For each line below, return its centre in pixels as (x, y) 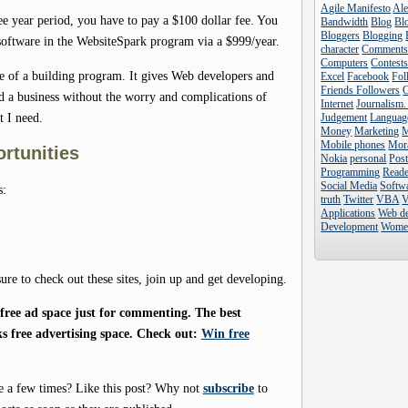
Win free (225, 333)
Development (350, 227)
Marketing (377, 131)
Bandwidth (345, 22)
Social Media (349, 186)
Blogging (383, 36)
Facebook (368, 76)
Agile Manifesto (356, 8)
